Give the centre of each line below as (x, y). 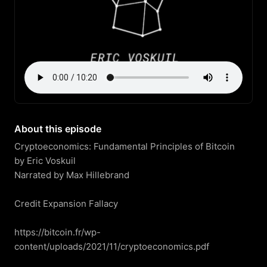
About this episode (58, 129)
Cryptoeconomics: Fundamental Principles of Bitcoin (125, 146)
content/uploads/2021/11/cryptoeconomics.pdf (112, 246)
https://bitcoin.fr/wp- (58, 232)
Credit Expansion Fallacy (66, 204)
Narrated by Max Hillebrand (72, 175)
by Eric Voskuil (45, 161)
